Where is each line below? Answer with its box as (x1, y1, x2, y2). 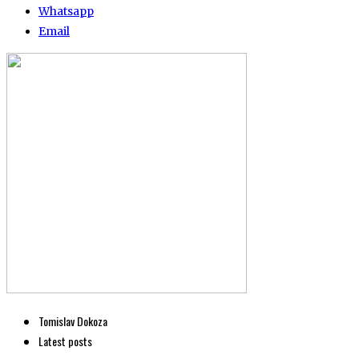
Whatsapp (38, 3, 94, 18)
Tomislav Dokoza (38, 312, 107, 329)
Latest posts (38, 332, 92, 349)
